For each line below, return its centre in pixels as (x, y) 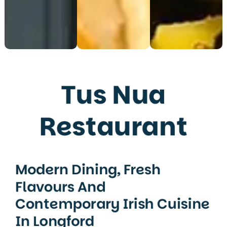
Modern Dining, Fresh (88, 169)
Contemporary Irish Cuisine (112, 204)
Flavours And (60, 186)
